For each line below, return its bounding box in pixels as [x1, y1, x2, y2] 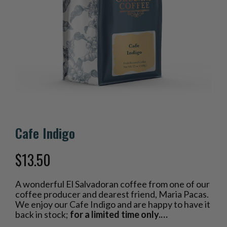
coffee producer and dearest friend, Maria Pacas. [15, 188, 209, 200]
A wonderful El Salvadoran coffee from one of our [15, 178, 210, 190]
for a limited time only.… [70, 208, 168, 220]
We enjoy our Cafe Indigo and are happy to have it [15, 198, 210, 210]
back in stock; [15, 208, 70, 220]
